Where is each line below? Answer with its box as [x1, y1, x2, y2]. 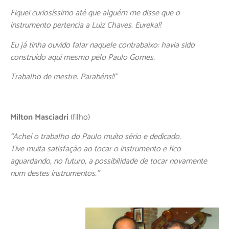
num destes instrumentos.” [10, 166, 99, 180]
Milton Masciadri [10, 110, 68, 124]
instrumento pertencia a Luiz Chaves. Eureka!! [10, 18, 161, 33]
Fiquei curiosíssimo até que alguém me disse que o [10, 6, 180, 20]
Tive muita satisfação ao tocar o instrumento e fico [10, 142, 181, 156]
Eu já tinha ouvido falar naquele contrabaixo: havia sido [10, 38, 195, 52]
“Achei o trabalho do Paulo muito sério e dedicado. [10, 129, 181, 144]
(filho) [68, 110, 90, 124]
